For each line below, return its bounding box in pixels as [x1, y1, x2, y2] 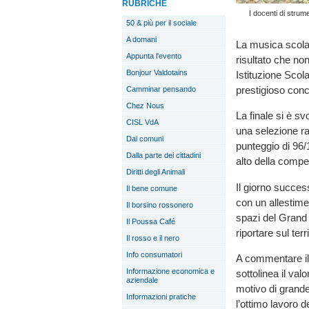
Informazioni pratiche [126, 292, 196, 301]
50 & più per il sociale [126, 19, 197, 27]
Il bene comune [126, 184, 177, 192]
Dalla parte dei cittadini [126, 151, 201, 159]
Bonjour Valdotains [126, 68, 188, 77]
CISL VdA [126, 118, 159, 126]
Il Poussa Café [126, 217, 175, 226]
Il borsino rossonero [126, 201, 193, 209]
